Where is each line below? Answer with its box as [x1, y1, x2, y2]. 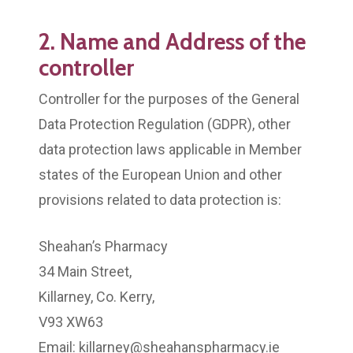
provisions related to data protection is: [39, 191, 281, 208]
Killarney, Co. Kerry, [39, 288, 154, 305]
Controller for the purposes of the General [39, 90, 299, 107]
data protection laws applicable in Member [39, 140, 302, 158]
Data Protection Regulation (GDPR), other [39, 115, 291, 132]
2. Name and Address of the [39, 27, 306, 55]
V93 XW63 [39, 313, 103, 330]
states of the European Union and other [39, 165, 282, 183]
